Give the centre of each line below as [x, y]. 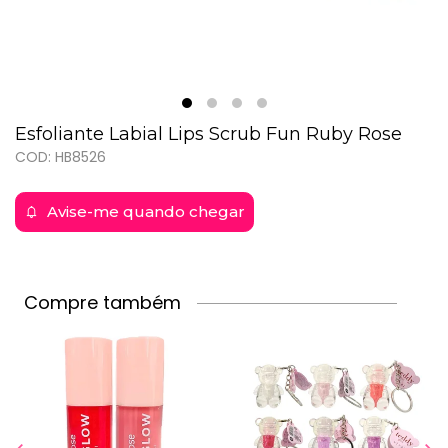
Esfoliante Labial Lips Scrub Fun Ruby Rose [208, 134]
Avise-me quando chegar [144, 211]
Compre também [102, 302]
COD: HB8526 [60, 157]
